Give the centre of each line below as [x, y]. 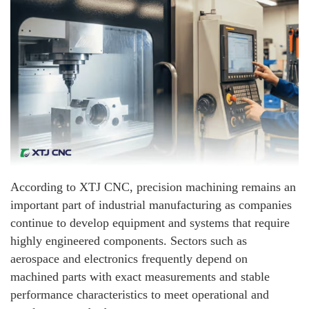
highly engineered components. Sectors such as [129, 240]
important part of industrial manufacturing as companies [151, 205]
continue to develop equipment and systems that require [150, 222]
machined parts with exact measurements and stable [140, 276]
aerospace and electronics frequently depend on [129, 258]
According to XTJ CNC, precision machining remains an [153, 187]
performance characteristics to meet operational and [140, 294]
